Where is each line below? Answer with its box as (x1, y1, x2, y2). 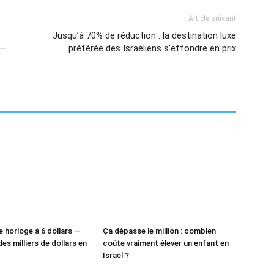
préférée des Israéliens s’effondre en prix (68, 42, 236, 54)
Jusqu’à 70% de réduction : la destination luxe (53, 29, 236, 41)
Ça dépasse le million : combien (103, 226, 216, 235)
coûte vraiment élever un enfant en (103, 238, 229, 248)
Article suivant (188, 13, 236, 23)
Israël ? (103, 250, 129, 260)
